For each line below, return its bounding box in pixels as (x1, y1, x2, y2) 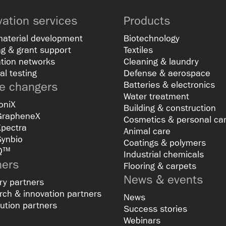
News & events (124, 172, 203, 187)
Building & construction (124, 102, 216, 114)
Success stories (124, 203, 187, 214)
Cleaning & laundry (124, 56, 199, 67)
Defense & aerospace (124, 68, 210, 79)
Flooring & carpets (124, 160, 196, 172)
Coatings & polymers (124, 137, 206, 148)
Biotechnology (124, 33, 180, 44)
